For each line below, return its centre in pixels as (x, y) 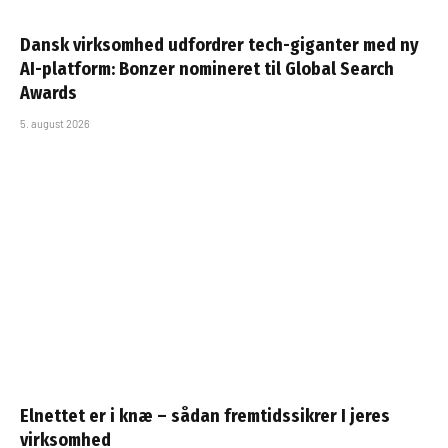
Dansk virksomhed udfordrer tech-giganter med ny (219, 45)
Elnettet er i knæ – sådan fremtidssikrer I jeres (205, 415)
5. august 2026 (55, 124)
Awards (48, 93)
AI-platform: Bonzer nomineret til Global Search (207, 69)
